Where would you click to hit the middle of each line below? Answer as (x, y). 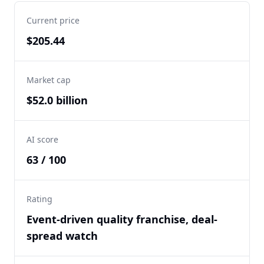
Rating (39, 199)
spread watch (62, 236)
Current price (53, 20)
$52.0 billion (57, 100)
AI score (42, 139)
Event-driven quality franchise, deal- (122, 219)
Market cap (49, 80)
